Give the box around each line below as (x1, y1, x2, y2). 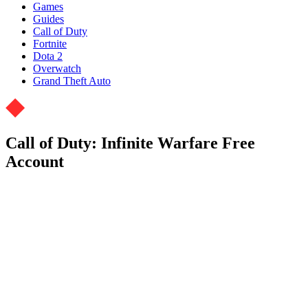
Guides (33, 12, 64, 25)
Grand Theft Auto (33, 74, 111, 87)
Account (5, 152, 64, 170)
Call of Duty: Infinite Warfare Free (5, 133, 255, 152)
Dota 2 (33, 49, 63, 62)
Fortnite (33, 37, 67, 49)
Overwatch (33, 62, 81, 74)
